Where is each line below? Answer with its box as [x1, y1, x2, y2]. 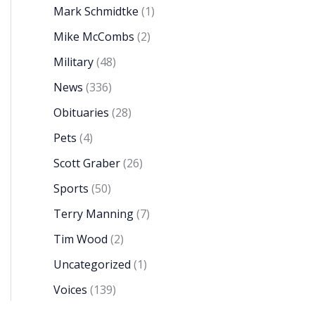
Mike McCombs [53, 29, 134, 45]
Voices [53, 282, 87, 298]
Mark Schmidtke [53, 4, 139, 20]
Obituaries [53, 105, 109, 121]
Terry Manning [53, 206, 134, 222]
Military [53, 54, 94, 70]
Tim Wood [53, 231, 108, 247]
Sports [53, 181, 89, 197]
